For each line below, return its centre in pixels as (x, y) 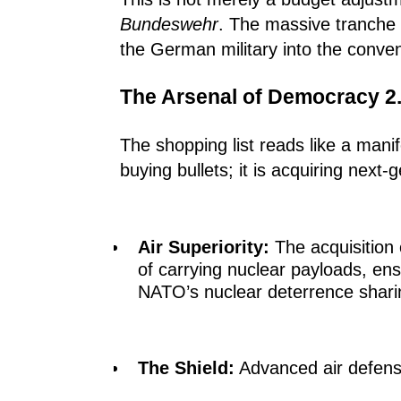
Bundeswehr (169, 24)
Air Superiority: (204, 247)
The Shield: (186, 367)
